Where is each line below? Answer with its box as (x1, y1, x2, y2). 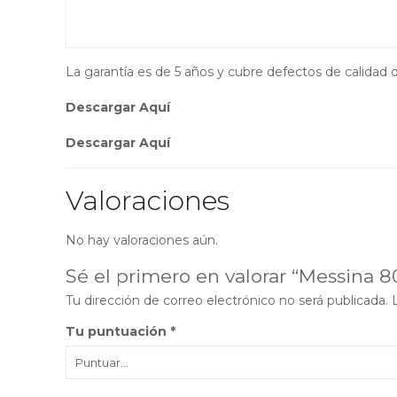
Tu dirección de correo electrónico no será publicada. (66, 292, 389, 308)
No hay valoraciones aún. (66, 231, 219, 248)
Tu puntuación (66, 323, 171, 339)
